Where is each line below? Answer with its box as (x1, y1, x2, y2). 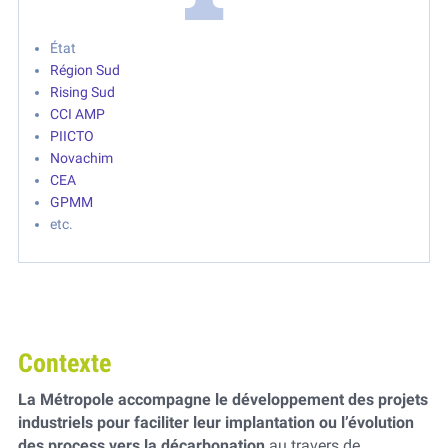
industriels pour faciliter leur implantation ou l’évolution (17, 413, 414, 432)
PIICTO (50, 128, 95, 145)
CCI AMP (50, 106, 106, 123)
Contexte (17, 348, 117, 378)
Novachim (50, 150, 114, 167)
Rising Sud (50, 84, 119, 101)
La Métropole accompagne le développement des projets (17, 390, 428, 409)
